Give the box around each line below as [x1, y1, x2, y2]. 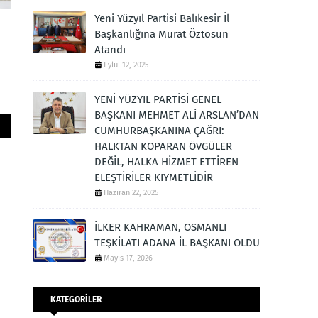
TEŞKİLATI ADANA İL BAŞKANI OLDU [94, 236, 260, 249]
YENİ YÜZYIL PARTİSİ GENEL [94, 93, 221, 106]
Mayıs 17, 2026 [104, 253, 153, 263]
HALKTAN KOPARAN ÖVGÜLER [94, 140, 232, 153]
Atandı [94, 43, 126, 56]
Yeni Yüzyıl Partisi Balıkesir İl [94, 12, 229, 25]
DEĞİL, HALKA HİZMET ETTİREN [94, 155, 238, 168]
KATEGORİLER [50, 295, 102, 305]
